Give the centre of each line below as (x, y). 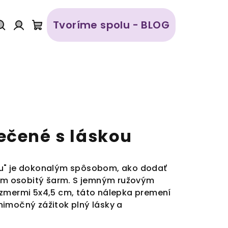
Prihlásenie (45, 39)
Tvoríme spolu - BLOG (111, 25)
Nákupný (60, 39)
